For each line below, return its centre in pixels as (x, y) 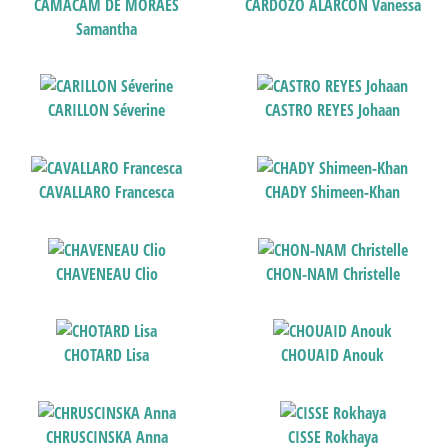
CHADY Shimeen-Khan (333, 191)
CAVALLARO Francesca (107, 191)
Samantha (107, 28)
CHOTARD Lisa (107, 355)
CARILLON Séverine (107, 110)
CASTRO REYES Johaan (333, 110)
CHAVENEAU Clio (106, 273)
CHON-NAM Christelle (332, 273)
